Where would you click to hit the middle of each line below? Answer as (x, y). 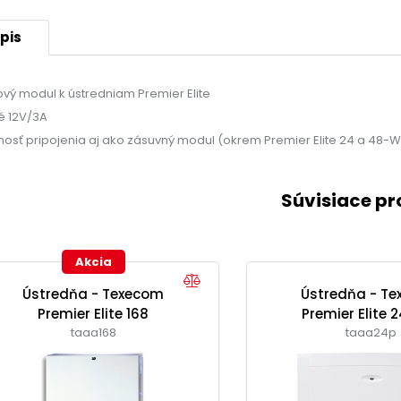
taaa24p (371, 332)
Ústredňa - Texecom (94, 294)
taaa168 (93, 332)
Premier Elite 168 (94, 313)
